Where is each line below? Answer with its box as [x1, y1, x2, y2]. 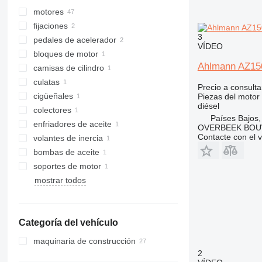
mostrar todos [34, 175, 86, 185]
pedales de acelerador [33, 35, 116, 44]
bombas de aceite [33, 147, 99, 157]
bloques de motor [33, 49, 98, 58]
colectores [33, 105, 71, 115]
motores [33, 7, 64, 16]
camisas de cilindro [33, 63, 104, 73]
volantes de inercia [33, 133, 103, 143]
